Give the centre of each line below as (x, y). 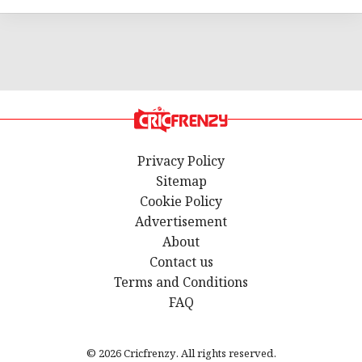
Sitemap (181, 182)
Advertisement (181, 222)
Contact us (181, 263)
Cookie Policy (181, 202)
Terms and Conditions (181, 283)
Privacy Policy (181, 162)
